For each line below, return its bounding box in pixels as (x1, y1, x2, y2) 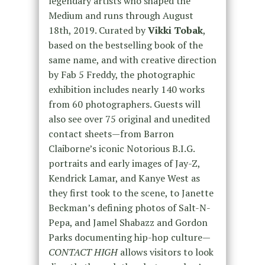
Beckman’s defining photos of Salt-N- (48, 201, 211, 214)
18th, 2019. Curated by (48, 23, 148, 37)
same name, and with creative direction (48, 53, 216, 66)
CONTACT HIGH (48, 245, 118, 258)
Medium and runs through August (48, 8, 193, 22)
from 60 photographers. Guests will (48, 97, 201, 111)
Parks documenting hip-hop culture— (48, 230, 211, 244)
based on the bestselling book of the (48, 38, 203, 51)
